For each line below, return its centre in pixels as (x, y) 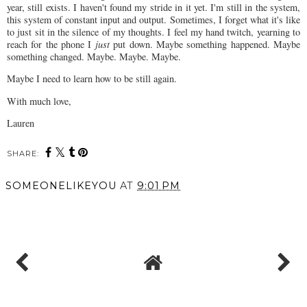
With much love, (39, 101)
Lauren (21, 123)
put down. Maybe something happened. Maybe (207, 45)
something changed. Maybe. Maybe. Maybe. (94, 57)
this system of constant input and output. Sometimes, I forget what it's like (153, 20)
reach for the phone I (49, 45)
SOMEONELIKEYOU (61, 186)
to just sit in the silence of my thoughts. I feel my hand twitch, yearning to (153, 32)
